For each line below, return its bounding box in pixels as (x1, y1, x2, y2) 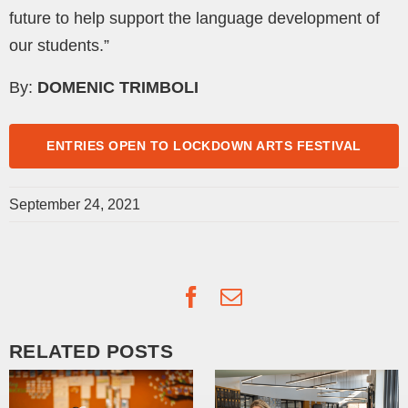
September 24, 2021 (9, 196, 140, 212)
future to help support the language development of (9, 9, 380, 28)
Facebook (201, 282, 296, 308)
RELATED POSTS (9, 340, 174, 362)
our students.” (9, 36, 109, 56)
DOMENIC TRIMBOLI (37, 78, 199, 97)
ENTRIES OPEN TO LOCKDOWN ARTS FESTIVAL (46, 138, 362, 153)
